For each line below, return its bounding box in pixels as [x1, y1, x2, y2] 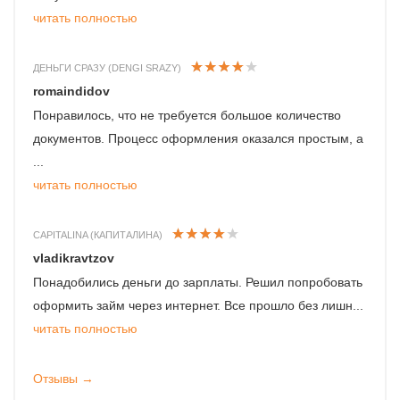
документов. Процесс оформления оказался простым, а [33, 131, 363, 146]
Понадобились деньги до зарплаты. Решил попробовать [33, 275, 362, 290]
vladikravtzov [33, 251, 114, 266]
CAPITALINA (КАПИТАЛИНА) [33, 229, 162, 241]
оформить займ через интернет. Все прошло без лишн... [33, 298, 363, 313]
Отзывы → [33, 371, 94, 387]
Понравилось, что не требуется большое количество [33, 108, 341, 123]
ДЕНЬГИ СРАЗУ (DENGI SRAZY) [33, 62, 181, 74]
